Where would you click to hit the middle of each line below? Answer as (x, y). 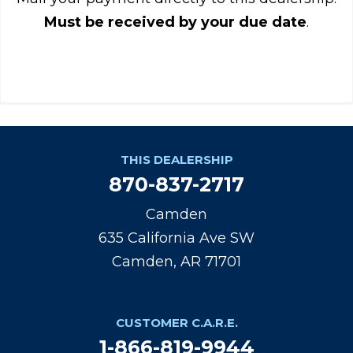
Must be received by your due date (175, 22)
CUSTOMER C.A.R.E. (176, 323)
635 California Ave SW (176, 238)
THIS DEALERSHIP (176, 160)
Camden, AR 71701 (176, 262)
